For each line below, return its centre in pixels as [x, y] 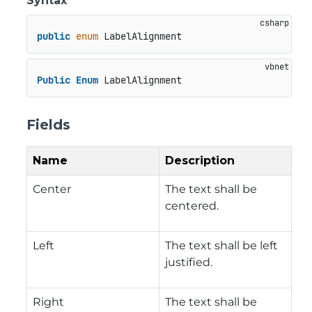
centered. [192, 205]
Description [200, 160]
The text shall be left [221, 245]
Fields [48, 124]
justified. [189, 262]
